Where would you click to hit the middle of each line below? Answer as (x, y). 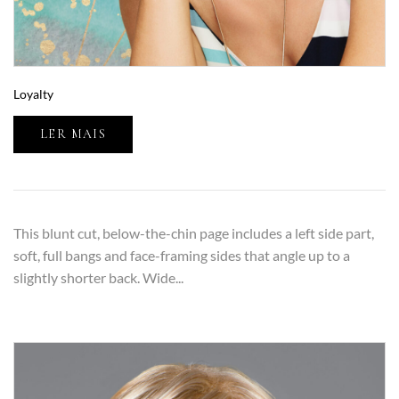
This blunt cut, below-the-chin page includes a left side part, (194, 233)
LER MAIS (73, 134)
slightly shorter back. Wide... (98, 278)
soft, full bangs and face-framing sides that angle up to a (182, 256)
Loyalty (33, 94)
